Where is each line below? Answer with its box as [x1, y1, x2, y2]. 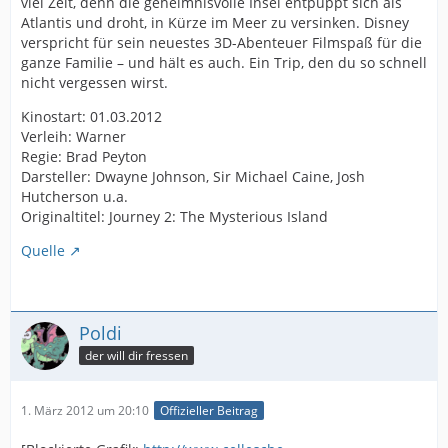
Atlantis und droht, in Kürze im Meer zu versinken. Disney [21, 12, 409, 32]
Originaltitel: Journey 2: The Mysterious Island [21, 206, 328, 226]
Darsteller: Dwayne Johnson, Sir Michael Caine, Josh [21, 166, 365, 186]
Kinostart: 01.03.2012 [21, 106, 162, 126]
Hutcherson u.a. [21, 186, 128, 206]
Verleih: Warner [21, 126, 126, 146]
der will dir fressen [85, 347, 188, 365]
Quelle [21, 240, 65, 260]
